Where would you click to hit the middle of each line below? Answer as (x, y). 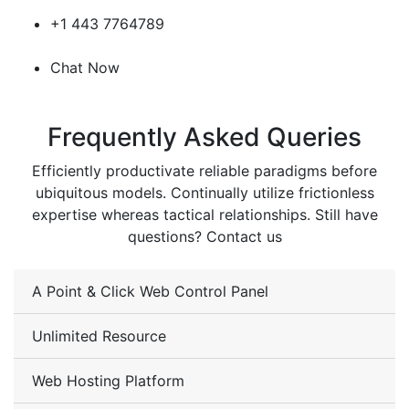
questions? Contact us (204, 236)
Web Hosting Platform (108, 380)
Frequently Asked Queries (204, 136)
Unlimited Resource (99, 336)
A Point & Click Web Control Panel (150, 291)
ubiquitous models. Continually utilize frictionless (204, 192)
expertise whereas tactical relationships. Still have (204, 214)
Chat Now (85, 67)
